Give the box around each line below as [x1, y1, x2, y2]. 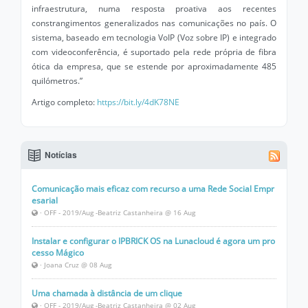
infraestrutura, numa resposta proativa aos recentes [32, 3, 276, 14]
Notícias [41, 148, 77, 161]
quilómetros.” [32, 75, 82, 87]
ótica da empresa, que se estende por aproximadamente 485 [32, 60, 276, 72]
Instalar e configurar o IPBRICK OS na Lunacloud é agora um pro [32, 235, 275, 247]
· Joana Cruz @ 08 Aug [38, 260, 111, 269]
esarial [32, 195, 58, 206]
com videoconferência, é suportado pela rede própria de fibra [32, 46, 276, 58]
